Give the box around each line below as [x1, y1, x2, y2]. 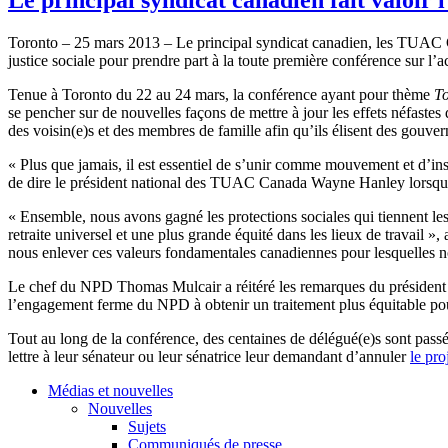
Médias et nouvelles [48, 381, 173, 399]
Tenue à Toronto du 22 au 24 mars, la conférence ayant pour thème [8, 85, 434, 103]
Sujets [128, 417, 166, 435]
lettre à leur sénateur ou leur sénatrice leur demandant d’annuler [8, 347, 410, 365]
